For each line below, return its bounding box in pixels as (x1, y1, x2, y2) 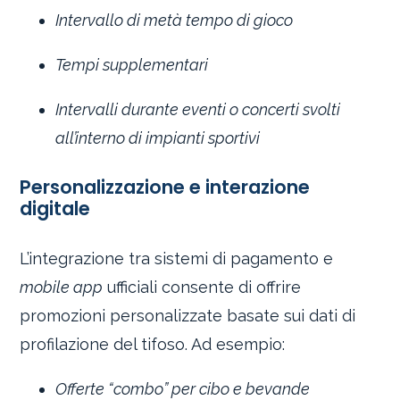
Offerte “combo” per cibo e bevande (55, 379, 311, 398)
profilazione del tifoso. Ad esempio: (20, 334, 286, 354)
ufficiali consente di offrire (103, 277, 302, 296)
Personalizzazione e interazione (20, 174, 311, 201)
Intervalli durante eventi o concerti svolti (55, 99, 341, 119)
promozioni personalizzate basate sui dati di (20, 305, 356, 325)
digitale (20, 196, 91, 222)
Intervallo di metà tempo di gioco (55, 10, 294, 29)
